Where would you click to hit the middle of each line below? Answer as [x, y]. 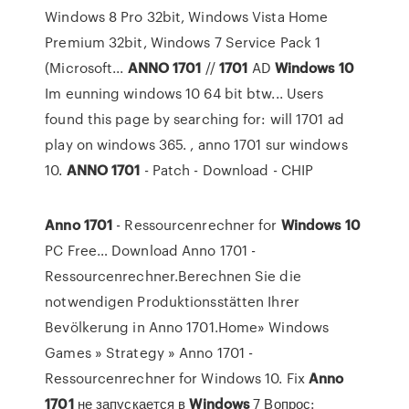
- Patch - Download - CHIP [227, 170]
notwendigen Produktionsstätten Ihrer [172, 301]
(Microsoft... [86, 68]
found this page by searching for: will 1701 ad [194, 119]
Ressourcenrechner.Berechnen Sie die [173, 276]
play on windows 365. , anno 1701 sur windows [196, 144]
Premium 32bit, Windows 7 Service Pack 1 [183, 42]
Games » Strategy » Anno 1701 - [149, 352]
